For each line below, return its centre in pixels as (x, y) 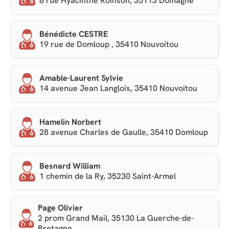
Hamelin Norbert (70, 122)
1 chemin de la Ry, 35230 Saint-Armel (108, 176)
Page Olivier (60, 208)
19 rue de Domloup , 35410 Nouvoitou (109, 44)
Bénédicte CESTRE (74, 34)
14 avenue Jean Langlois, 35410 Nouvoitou (118, 88)
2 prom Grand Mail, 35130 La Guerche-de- (116, 218)
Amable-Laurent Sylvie (81, 78)
